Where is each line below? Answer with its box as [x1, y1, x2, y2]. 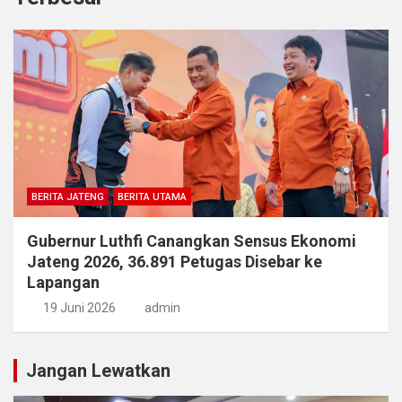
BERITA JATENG [31, 191, 104, 204]
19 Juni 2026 [42, 301, 116, 316]
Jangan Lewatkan [26, 360, 170, 382]
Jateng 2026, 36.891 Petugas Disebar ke [27, 252, 322, 272]
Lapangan [27, 273, 100, 293]
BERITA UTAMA [118, 191, 187, 204]
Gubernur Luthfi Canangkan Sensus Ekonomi [27, 232, 356, 251]
